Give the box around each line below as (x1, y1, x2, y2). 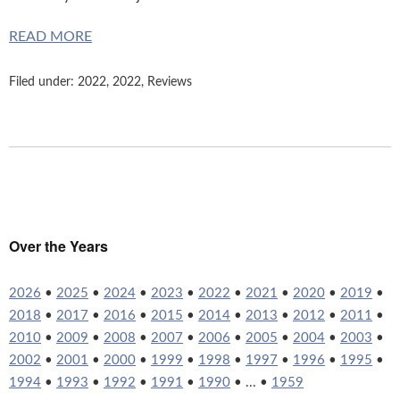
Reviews (147, 76, 192, 88)
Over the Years (9, 236, 108, 256)
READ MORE (9, 29, 92, 44)
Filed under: (9, 76, 78, 88)
